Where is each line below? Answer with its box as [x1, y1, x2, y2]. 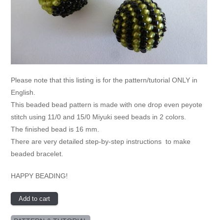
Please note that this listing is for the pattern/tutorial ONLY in [10, 76, 197, 84]
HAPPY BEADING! [10, 171, 68, 180]
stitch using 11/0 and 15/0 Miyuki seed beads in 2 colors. [10, 112, 188, 121]
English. [10, 88, 35, 96]
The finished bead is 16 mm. [10, 125, 101, 133]
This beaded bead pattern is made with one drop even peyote [10, 100, 202, 109]
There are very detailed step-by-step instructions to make [10, 137, 191, 145]
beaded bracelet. [10, 149, 63, 158]
